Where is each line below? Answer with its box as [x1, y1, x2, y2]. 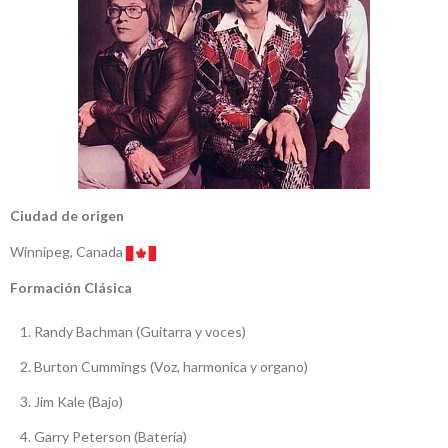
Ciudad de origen [10, 207, 124, 225]
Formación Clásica [10, 279, 132, 297]
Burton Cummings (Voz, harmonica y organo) [34, 358, 308, 376]
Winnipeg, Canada [10, 243, 126, 261]
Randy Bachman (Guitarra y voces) [34, 323, 246, 341]
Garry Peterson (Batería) [34, 428, 187, 446]
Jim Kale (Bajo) [34, 393, 123, 411]
